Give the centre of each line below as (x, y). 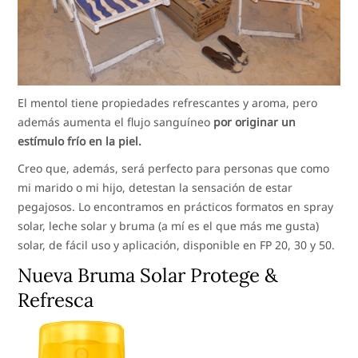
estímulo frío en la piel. (80, 141)
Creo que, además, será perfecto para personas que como (174, 169)
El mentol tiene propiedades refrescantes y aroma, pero (168, 103)
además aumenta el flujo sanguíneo (116, 122)
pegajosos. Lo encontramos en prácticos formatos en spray (176, 207)
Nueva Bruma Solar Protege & (148, 276)
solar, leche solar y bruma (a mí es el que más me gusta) (169, 226)
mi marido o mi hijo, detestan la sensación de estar (155, 188)
